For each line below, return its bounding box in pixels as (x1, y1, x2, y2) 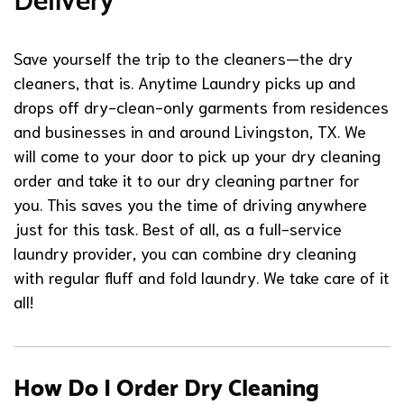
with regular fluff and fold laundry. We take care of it (14, 266, 390, 288)
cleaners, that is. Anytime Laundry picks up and (14, 71, 355, 93)
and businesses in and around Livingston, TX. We (14, 120, 366, 142)
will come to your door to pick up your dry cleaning (14, 144, 381, 166)
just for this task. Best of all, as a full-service (14, 217, 342, 239)
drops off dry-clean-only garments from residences (14, 96, 389, 117)
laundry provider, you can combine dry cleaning (14, 242, 356, 263)
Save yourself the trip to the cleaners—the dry (14, 47, 353, 69)
